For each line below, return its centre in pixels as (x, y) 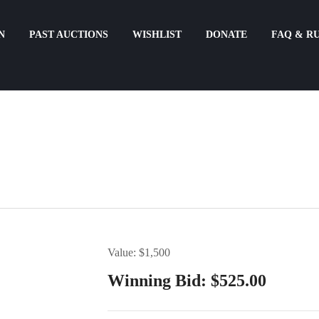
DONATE (226, 35)
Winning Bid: (157, 281)
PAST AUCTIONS (68, 35)
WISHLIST (157, 35)
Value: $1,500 (138, 253)
